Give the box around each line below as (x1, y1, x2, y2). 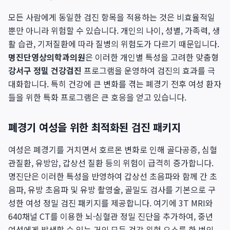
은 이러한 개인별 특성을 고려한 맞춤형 (85, 51, 219, 63)
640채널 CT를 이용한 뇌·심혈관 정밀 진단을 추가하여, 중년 (8, 210, 213, 222)
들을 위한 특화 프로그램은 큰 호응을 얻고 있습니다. (8, 91, 186, 103)
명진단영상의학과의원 (8, 51, 85, 63)
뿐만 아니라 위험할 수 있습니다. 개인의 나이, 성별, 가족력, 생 (8, 24, 220, 36)
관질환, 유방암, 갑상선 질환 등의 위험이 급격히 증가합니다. (8, 157, 214, 169)
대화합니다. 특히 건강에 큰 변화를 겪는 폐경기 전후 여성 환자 (8, 78, 221, 90)
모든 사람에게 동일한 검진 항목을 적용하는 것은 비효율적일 (8, 11, 215, 23)
